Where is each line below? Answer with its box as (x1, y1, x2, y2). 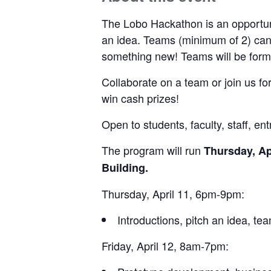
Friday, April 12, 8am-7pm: (102, 237, 229, 253)
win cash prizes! (102, 90, 179, 106)
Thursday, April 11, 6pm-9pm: (102, 185, 244, 201)
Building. (102, 159, 148, 175)
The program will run (102, 142, 204, 158)
